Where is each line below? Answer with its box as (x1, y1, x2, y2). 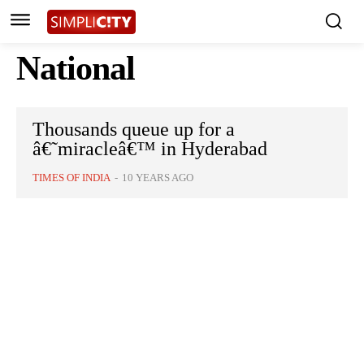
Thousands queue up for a (32, 119, 235, 141)
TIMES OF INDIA (32, 171, 110, 184)
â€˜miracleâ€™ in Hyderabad (32, 138, 267, 160)
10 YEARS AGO (122, 171, 193, 184)
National (16, 50, 135, 88)
